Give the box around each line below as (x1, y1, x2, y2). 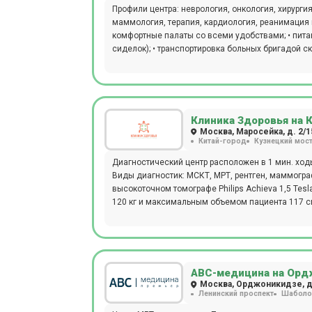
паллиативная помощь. (112, 70, 206, 81)
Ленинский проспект (198, 289, 274, 299)
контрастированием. (112, 210, 194, 220)
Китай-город (198, 136, 247, 146)
